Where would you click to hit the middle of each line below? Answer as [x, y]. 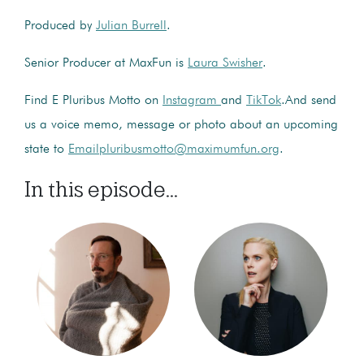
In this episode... [101, 189]
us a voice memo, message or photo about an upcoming [181, 125]
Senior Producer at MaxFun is [106, 63]
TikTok [264, 100]
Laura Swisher [225, 63]
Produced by [60, 26]
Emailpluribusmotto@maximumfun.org [174, 149]
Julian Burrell [131, 26]
